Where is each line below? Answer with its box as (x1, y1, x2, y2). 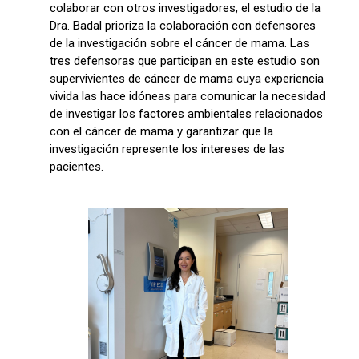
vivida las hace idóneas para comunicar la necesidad (49, 89, 325, 104)
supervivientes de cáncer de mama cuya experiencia (49, 71, 324, 87)
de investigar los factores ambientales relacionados (49, 107, 323, 122)
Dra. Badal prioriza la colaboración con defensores (49, 18, 316, 34)
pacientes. (49, 159, 103, 175)
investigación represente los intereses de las (49, 142, 284, 157)
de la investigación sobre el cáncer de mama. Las (49, 36, 309, 51)
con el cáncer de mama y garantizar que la (49, 124, 273, 139)
